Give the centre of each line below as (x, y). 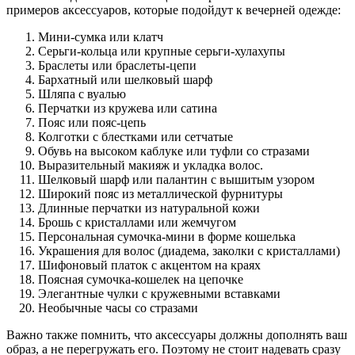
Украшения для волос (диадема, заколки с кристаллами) (189, 250)
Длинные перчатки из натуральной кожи (149, 208)
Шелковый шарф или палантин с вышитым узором (176, 179)
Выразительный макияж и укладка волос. (151, 165)
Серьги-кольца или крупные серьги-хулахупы (162, 51)
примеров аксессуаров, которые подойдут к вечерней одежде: (174, 10)
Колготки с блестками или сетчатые (136, 136)
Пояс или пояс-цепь (92, 122)
